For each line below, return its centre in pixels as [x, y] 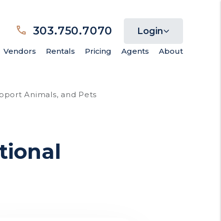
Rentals [60, 51]
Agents [135, 51]
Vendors [19, 51]
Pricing [98, 51]
